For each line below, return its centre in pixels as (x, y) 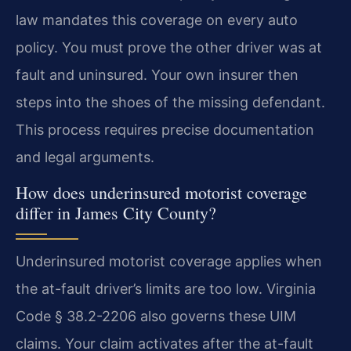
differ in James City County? (116, 212)
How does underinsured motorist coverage (161, 192)
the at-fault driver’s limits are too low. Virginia (166, 288)
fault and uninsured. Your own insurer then (157, 75)
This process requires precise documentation (165, 130)
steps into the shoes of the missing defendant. (170, 103)
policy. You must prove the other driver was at (169, 48)
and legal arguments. (85, 157)
